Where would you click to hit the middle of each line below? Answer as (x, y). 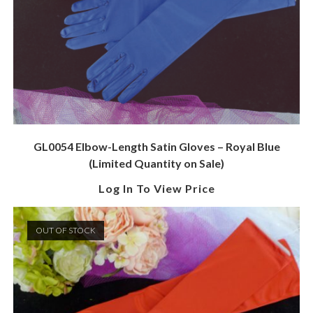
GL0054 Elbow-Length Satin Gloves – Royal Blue (156, 147)
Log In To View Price (156, 189)
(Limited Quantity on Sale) (156, 163)
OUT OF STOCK (65, 230)
